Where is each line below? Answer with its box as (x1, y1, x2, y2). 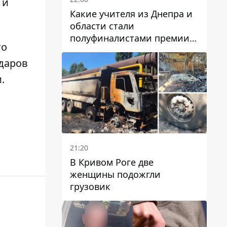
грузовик (70, 180, 110, 193)
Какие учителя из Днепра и (70, 7, 193, 20)
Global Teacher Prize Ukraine (70, 44, 193, 56)
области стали (70, 19, 134, 32)
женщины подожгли (70, 168, 161, 181)
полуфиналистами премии (70, 31, 190, 44)
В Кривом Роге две (70, 156, 154, 169)
